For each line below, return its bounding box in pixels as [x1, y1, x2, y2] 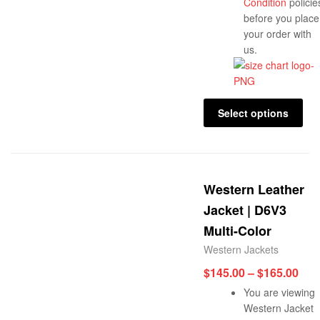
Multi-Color [204, 221, 271, 240]
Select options [217, 105, 289, 120]
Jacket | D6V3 [204, 200, 286, 219]
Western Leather [204, 179, 304, 199]
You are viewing [244, 284, 315, 299]
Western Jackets [204, 241, 279, 256]
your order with [244, 26, 311, 41]
